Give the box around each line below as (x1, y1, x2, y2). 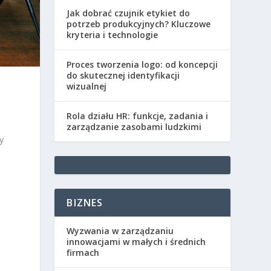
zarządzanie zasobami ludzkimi (67, 120, 202, 132)
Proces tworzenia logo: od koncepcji (67, 58, 218, 70)
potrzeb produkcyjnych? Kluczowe (67, 18, 211, 30)
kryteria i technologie (67, 28, 158, 41)
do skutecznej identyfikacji (67, 69, 180, 81)
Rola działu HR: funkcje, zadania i (67, 109, 209, 122)
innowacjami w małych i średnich (67, 235, 206, 247)
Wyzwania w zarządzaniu (67, 224, 174, 237)
